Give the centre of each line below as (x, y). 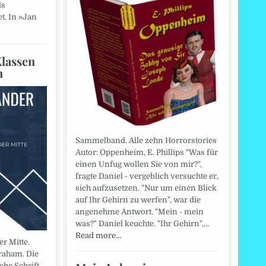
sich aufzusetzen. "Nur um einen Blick (146, 188)
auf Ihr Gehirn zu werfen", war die (138, 199)
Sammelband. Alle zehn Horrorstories (146, 140)
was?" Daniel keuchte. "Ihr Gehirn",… (142, 223)
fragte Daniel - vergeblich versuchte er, (147, 176)
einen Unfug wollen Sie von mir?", (139, 164)
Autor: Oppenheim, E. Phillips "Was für (147, 152)
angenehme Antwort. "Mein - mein (140, 211)
